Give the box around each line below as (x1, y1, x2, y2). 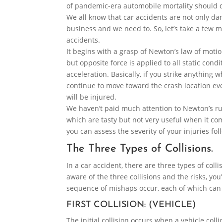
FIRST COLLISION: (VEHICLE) (66, 200, 196, 210)
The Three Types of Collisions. (66, 143, 214, 155)
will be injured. (66, 92, 117, 102)
